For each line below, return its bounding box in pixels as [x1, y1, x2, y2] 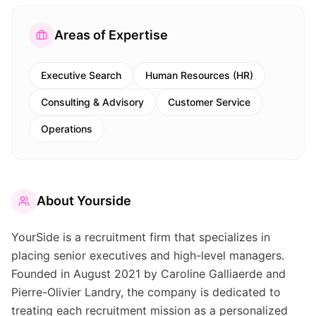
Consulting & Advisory [41, 96, 144, 108]
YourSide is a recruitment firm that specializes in [11, 230, 270, 244]
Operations [41, 123, 92, 135]
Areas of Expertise [54, 28, 168, 42]
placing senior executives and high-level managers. [11, 248, 284, 262]
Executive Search [41, 69, 121, 81]
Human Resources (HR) [145, 69, 253, 81]
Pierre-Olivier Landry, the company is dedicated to [11, 285, 281, 299]
